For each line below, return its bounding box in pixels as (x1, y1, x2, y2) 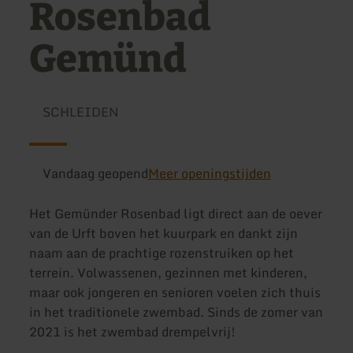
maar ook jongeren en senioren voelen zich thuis (29, 282, 321, 303)
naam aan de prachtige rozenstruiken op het (29, 243, 295, 264)
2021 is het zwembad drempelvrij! (29, 321, 236, 343)
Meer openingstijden (147, 163, 271, 184)
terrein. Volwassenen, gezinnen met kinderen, (29, 262, 308, 284)
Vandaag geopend (42, 163, 148, 184)
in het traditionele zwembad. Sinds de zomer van (29, 302, 324, 323)
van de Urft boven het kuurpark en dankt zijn (29, 223, 299, 244)
